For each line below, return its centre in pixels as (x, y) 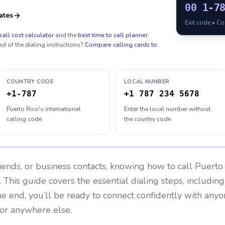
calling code (24, 119)
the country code (147, 119)
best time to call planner (113, 35)
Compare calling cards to (121, 45)
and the (66, 35)
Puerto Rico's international (43, 109)
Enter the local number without (167, 109)
